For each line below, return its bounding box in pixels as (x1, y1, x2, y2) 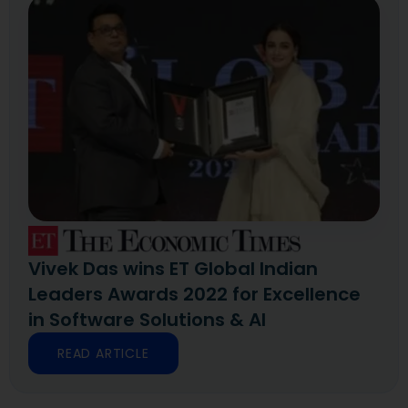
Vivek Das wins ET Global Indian (28, 255, 318, 281)
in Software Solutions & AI (28, 306, 266, 332)
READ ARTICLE (57, 343, 149, 362)
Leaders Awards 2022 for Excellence (28, 280, 361, 307)
